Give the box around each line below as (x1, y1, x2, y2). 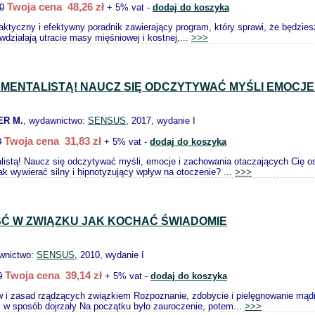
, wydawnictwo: (23, 115, 88, 126)
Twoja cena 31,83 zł (4, 135, 101, 147)
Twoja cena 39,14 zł (5, 269, 102, 281)
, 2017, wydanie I (126, 115, 195, 126)
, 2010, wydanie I (75, 250, 144, 260)
